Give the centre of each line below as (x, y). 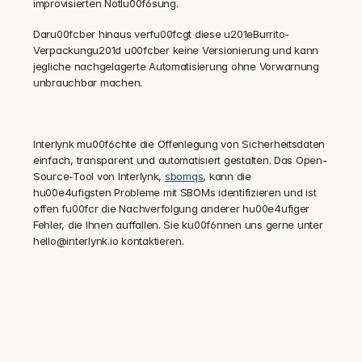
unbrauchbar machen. (88, 82)
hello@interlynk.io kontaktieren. (109, 241)
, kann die (227, 176)
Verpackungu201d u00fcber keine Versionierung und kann (176, 50)
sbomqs (184, 176)
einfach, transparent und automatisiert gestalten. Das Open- (180, 160)
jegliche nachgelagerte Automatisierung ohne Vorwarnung (176, 66)
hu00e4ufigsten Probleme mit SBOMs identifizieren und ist (175, 192)
